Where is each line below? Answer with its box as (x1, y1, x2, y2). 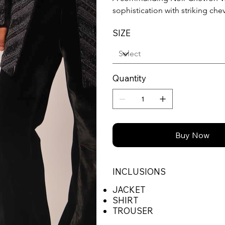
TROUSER (113, 205, 153, 216)
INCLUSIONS (113, 166, 166, 177)
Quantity (113, 73, 146, 84)
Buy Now (175, 130, 209, 141)
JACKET (113, 184, 145, 195)
